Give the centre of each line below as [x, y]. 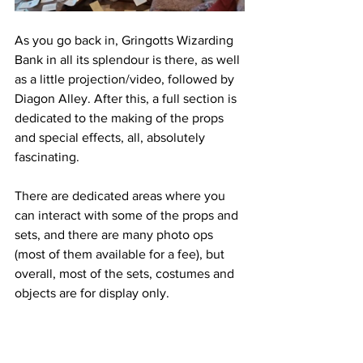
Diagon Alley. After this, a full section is [127, 99]
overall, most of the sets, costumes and [126, 274]
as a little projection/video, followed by [126, 79]
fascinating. [47, 157]
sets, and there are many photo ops [115, 235]
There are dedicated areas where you [122, 196]
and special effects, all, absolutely [111, 138]
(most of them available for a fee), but [121, 254]
